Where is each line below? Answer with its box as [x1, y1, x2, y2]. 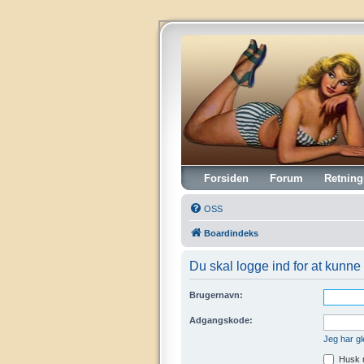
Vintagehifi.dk [181, 47, 288, 65]
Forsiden [204, 171, 249, 184]
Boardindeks [204, 227, 258, 238]
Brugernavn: [189, 289, 243, 300]
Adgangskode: [189, 314, 253, 325]
